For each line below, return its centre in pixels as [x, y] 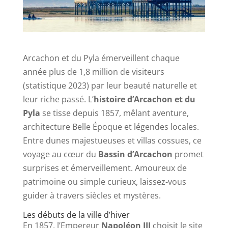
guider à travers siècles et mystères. [92, 196]
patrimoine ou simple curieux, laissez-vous [104, 182]
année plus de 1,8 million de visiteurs [93, 72]
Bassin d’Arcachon [135, 154]
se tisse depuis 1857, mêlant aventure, [114, 113]
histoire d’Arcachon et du [144, 99]
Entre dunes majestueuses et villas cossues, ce [112, 141]
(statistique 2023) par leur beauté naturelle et [110, 86]
